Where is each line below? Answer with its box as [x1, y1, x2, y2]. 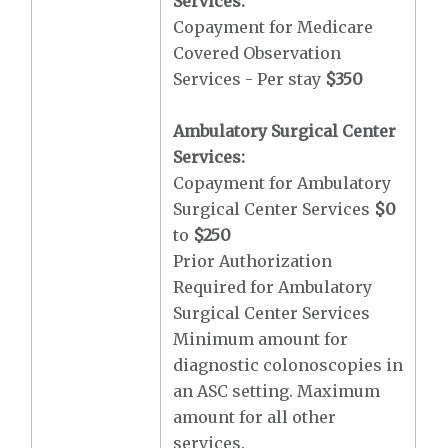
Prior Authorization [173, 251, 333, 271]
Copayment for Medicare [173, 17, 374, 37]
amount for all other [173, 407, 337, 427]
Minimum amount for [173, 329, 349, 349]
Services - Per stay [173, 69, 326, 89]
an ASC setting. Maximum [173, 381, 381, 401]
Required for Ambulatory [173, 277, 373, 297]
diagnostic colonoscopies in [173, 355, 404, 375]
